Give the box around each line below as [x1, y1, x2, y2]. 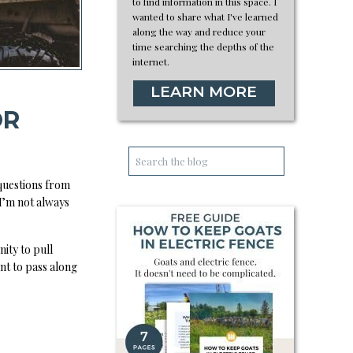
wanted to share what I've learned [132, 10, 278, 23]
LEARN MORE [150, 83, 257, 101]
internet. [132, 55, 169, 68]
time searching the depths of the [132, 40, 274, 53]
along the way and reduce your [132, 25, 266, 38]
